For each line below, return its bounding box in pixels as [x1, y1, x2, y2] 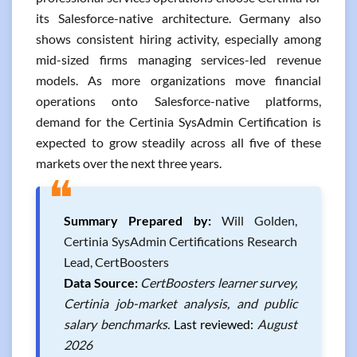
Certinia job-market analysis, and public [64, 296, 297, 311]
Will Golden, [210, 213, 297, 228]
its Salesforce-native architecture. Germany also [36, 10, 321, 25]
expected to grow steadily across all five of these [36, 135, 321, 150]
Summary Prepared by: [64, 213, 211, 228]
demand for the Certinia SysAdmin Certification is [36, 114, 321, 129]
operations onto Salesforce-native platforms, [36, 93, 321, 108]
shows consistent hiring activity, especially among [36, 31, 321, 46]
